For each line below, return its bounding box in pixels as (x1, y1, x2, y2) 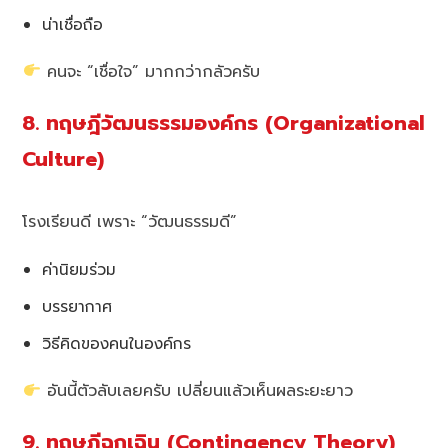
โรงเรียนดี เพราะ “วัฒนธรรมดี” (22, 210, 238, 235)
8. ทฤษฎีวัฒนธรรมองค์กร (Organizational (22, 107, 426, 139)
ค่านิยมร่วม (42, 258, 117, 282)
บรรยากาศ (42, 295, 113, 319)
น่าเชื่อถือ (42, 12, 104, 36)
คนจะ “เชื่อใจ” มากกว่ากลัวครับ (40, 59, 260, 84)
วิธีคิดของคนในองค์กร (42, 332, 192, 356)
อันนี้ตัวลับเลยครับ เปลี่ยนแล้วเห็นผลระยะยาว (40, 379, 353, 404)
